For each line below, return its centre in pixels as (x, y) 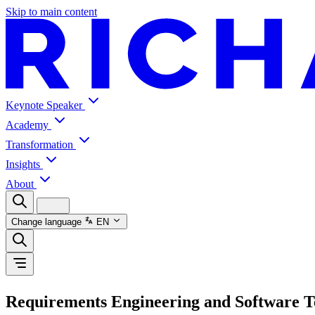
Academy (28, 124)
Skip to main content (51, 12)
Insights (24, 164)
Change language (46, 222)
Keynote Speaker (45, 105)
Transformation (41, 144)
